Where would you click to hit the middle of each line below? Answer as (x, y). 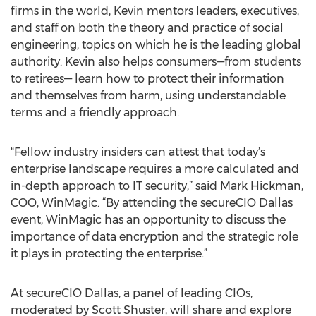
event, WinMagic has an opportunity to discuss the (148, 220)
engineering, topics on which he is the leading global (156, 45)
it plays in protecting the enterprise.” (109, 254)
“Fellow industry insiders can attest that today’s (138, 152)
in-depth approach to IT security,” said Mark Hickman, (157, 186)
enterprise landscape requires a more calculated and (155, 169)
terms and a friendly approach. (95, 113)
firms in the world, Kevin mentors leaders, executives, (155, 11)
